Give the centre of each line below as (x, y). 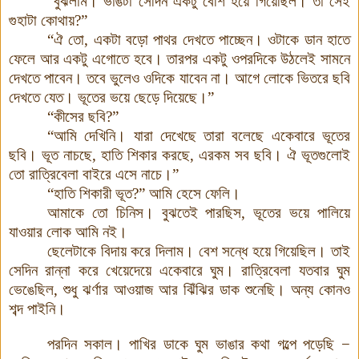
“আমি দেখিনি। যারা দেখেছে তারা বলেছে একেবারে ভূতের (199, 135)
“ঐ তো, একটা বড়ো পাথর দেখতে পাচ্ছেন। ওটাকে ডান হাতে (199, 39)
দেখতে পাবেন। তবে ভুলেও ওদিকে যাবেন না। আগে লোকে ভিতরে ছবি (179, 78)
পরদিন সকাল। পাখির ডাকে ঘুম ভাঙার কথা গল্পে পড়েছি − (199, 344)
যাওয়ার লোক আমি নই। (68, 232)
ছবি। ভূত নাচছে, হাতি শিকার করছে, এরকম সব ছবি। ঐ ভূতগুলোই (179, 155)
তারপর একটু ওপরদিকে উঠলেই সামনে (259, 58)
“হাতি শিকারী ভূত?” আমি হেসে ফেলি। (144, 193)
